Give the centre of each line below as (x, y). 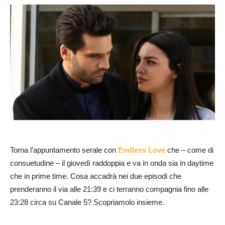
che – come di (189, 150)
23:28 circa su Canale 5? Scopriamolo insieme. (87, 202)
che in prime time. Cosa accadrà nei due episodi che (96, 176)
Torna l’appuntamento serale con (64, 150)
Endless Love (142, 150)
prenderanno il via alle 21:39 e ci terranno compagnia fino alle (109, 189)
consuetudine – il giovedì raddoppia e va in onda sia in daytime (112, 163)
